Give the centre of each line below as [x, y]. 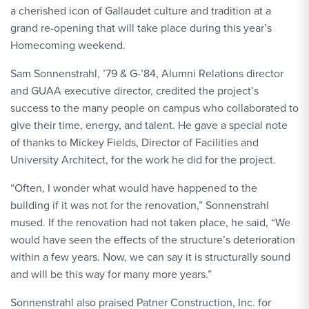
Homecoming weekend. [68, 45]
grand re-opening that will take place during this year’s [141, 28]
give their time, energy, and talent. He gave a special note [149, 125]
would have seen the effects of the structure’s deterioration [153, 240]
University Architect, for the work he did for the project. [143, 160]
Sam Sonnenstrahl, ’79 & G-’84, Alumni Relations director [147, 73]
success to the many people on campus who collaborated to [154, 108]
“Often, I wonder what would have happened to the [134, 188]
